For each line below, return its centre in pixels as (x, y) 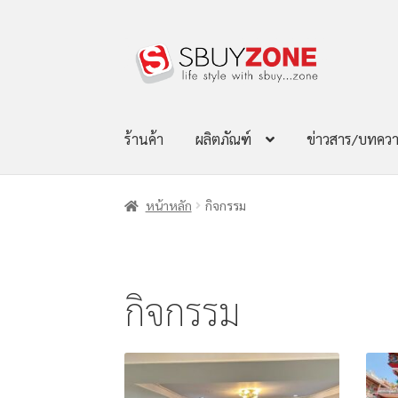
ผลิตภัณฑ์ (224, 139)
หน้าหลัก (168, 205)
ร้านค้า (144, 139)
